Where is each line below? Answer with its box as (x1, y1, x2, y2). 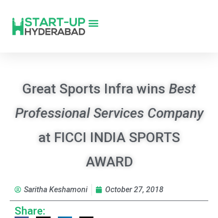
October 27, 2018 (105, 185, 163, 194)
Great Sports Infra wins (22, 81, 169, 97)
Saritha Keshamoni (24, 185, 88, 194)
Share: (15, 205, 45, 217)
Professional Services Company (15, 105, 203, 121)
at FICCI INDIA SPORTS (38, 129, 180, 145)
